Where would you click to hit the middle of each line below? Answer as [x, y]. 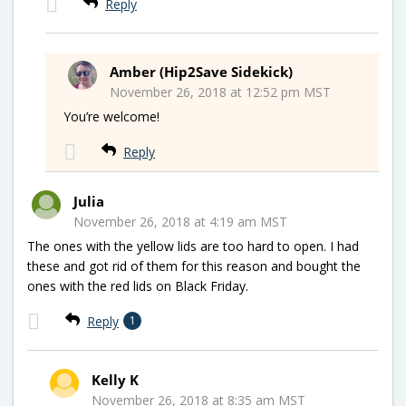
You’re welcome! [111, 116]
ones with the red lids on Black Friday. [138, 285]
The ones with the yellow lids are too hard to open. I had [193, 246]
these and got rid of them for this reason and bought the [194, 266]
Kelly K [115, 379]
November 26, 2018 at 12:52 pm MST [220, 92]
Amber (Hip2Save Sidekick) [201, 71]
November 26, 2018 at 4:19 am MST [180, 221]
